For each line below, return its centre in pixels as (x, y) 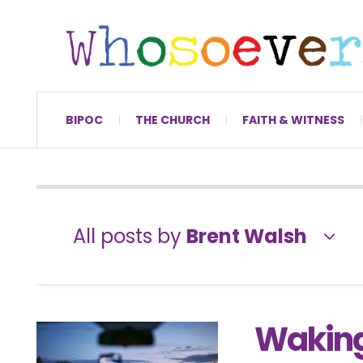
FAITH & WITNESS (293, 120)
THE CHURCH (173, 120)
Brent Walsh (247, 236)
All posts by (130, 236)
